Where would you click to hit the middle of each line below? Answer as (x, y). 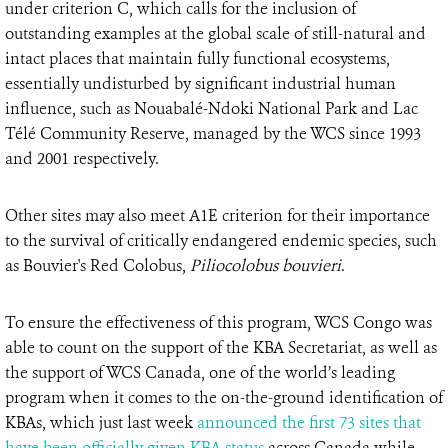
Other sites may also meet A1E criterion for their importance (217, 216)
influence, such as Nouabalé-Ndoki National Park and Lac (211, 109)
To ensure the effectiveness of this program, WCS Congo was (218, 323)
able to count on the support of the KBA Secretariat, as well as (221, 348)
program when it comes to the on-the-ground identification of (224, 398)
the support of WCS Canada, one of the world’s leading (200, 373)
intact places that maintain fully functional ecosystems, (197, 59)
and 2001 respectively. (82, 159)
